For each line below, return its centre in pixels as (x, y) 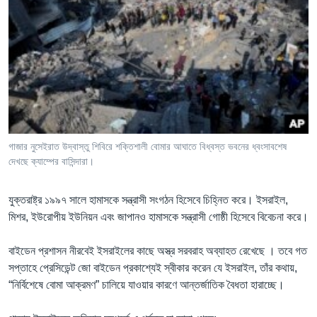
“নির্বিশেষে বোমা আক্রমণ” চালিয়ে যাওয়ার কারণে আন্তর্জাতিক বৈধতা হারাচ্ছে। (146, 284)
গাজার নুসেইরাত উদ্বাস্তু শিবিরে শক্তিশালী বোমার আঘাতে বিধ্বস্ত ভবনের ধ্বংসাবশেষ (148, 146)
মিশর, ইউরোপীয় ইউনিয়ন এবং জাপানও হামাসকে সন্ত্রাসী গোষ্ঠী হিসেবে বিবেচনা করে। (158, 217)
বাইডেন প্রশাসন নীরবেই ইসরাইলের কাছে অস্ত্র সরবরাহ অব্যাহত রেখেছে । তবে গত (158, 250)
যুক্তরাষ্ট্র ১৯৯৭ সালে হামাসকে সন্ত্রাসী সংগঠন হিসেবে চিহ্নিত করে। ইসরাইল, (148, 200)
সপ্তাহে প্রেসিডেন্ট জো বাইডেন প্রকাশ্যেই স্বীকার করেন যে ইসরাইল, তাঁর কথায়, (153, 267)
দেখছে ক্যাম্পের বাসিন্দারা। (51, 161)
